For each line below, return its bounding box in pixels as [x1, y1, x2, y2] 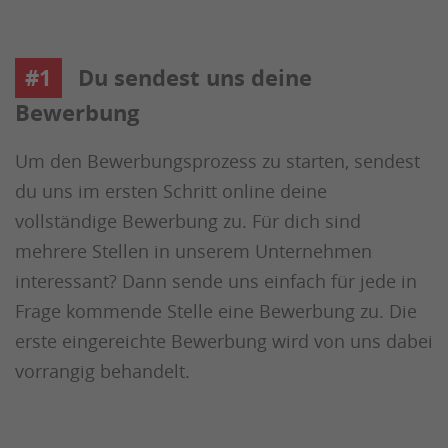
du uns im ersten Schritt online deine [15, 179, 327, 203]
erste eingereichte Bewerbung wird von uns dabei [15, 329, 433, 353]
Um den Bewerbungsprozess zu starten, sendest [15, 149, 420, 173]
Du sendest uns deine [72, 62, 312, 93]
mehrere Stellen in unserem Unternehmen [15, 239, 372, 263]
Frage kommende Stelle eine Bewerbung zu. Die [15, 299, 417, 323]
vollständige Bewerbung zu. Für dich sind [15, 209, 361, 233]
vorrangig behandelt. [15, 359, 190, 383]
